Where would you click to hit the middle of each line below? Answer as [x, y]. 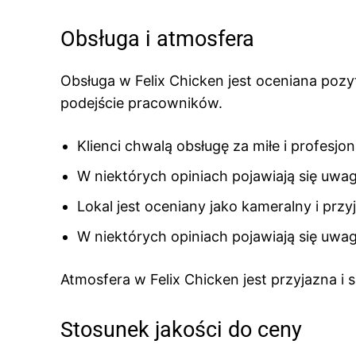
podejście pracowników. [141, 103]
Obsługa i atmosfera [157, 39]
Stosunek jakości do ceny [181, 330]
